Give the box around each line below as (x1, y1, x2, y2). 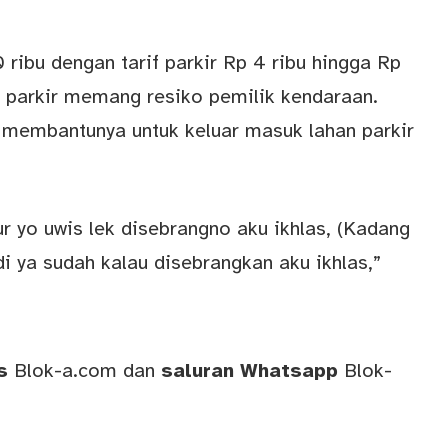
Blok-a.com (14, 358, 117, 384)
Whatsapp (240, 358, 338, 384)
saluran (161, 358, 234, 384)
